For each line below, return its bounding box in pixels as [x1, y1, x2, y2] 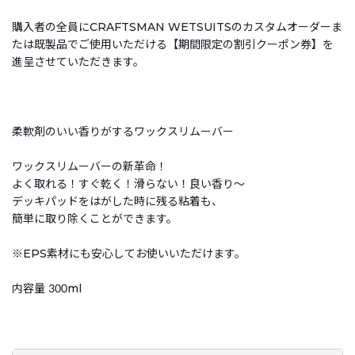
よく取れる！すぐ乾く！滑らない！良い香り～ [12, 176, 245, 191]
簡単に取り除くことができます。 [12, 211, 177, 226]
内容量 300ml [12, 281, 82, 296]
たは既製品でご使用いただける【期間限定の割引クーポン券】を [12, 36, 334, 52]
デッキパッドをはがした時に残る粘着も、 [12, 193, 223, 208]
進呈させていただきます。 [12, 54, 144, 69]
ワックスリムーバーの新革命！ [12, 158, 167, 174]
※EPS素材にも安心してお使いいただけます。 [12, 246, 246, 261]
